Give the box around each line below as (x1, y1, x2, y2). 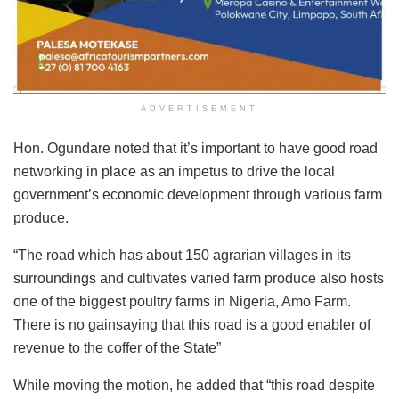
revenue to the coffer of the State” (13, 340, 221, 356)
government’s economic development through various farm (13, 187, 382, 203)
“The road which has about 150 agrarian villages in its (13, 248, 351, 264)
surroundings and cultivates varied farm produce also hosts (13, 271, 384, 287)
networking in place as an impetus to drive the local (13, 164, 335, 180)
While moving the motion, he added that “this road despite (13, 378, 375, 394)
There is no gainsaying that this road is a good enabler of (13, 317, 370, 333)
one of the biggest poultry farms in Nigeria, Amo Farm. (13, 294, 351, 310)
